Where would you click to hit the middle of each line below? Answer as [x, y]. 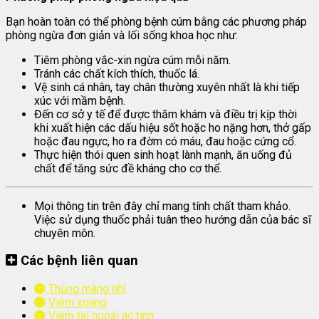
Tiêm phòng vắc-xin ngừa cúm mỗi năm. [132, 60]
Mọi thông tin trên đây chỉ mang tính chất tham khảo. [162, 206]
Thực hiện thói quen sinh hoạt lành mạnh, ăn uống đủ [163, 155]
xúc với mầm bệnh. [80, 100]
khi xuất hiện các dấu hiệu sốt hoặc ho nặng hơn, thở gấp [173, 127]
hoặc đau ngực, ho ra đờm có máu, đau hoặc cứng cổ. [165, 141]
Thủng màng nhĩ [86, 289]
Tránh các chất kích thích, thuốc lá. [117, 73]
